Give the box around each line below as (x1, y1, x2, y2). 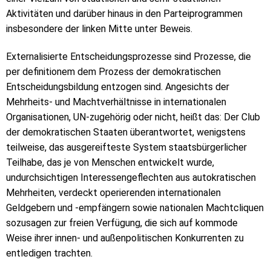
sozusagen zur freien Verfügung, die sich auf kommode (6, 217, 238, 229)
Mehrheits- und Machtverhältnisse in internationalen (6, 96, 226, 108)
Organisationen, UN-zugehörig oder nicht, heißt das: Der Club (6, 111, 260, 123)
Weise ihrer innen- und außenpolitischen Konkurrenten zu (6, 232, 244, 244)
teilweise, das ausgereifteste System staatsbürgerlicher (6, 142, 247, 154)
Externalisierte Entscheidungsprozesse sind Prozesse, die (6, 51, 251, 63)
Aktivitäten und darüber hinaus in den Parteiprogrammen (6, 8, 243, 20)
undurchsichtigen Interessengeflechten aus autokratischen (6, 172, 256, 184)
